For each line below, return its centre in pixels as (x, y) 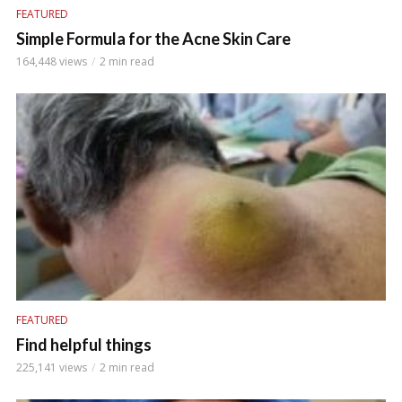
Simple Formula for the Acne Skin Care (153, 39)
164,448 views (52, 62)
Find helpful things (84, 345)
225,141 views (52, 368)
